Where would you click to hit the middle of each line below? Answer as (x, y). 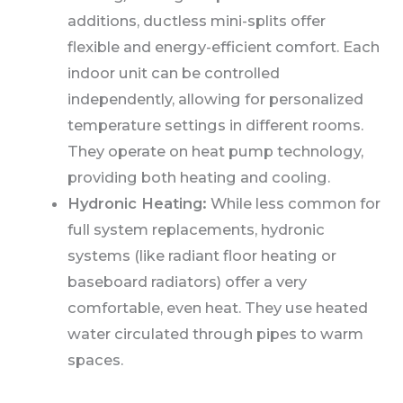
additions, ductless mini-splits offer (196, 21)
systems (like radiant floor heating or (201, 256)
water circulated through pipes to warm (215, 334)
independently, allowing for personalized (215, 99)
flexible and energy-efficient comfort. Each (223, 47)
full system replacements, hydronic (196, 230)
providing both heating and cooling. (198, 178)
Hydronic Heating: (137, 204)
